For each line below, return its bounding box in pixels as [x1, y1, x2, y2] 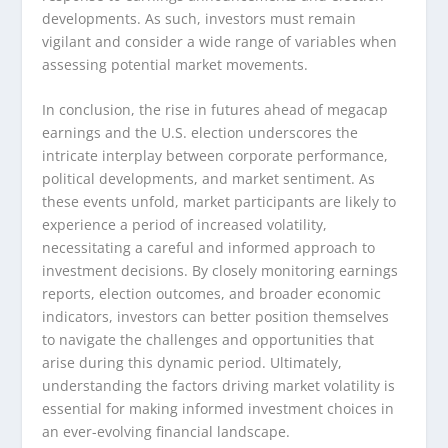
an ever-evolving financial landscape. [42, 422, 291, 442]
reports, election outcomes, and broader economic [42, 284, 382, 304]
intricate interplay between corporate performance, [42, 146, 389, 166]
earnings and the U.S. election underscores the [42, 123, 359, 143]
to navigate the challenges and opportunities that [42, 330, 375, 350]
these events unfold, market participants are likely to [42, 192, 397, 212]
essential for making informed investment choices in [42, 399, 395, 419]
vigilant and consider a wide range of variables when [42, 31, 398, 51]
